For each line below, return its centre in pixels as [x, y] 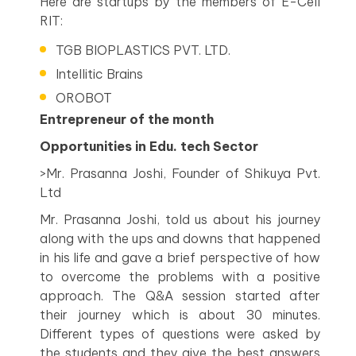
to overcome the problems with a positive [180, 276]
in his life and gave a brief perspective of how [180, 257]
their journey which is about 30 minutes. [180, 314]
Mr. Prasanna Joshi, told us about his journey [180, 219]
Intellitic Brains [99, 74]
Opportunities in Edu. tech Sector [149, 146]
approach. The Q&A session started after [180, 295]
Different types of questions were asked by [180, 333]
